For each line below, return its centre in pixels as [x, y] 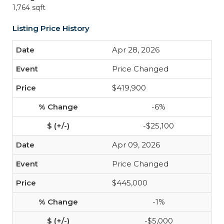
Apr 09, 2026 [136, 145]
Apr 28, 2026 [136, 50]
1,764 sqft [29, 7]
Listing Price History [51, 28]
